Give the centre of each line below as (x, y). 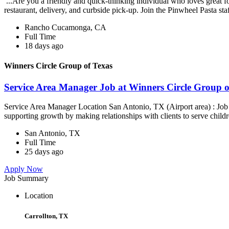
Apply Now (24, 169)
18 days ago (44, 46)
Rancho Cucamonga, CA (65, 28)
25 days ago (44, 152)
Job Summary (26, 178)
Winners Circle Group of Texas (58, 66)
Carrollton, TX (46, 216)
